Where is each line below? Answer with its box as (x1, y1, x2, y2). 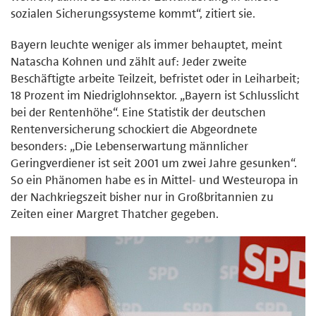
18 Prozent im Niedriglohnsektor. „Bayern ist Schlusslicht (11, 87, 299, 103)
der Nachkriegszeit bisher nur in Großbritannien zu (11, 188, 274, 205)
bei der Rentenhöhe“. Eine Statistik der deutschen (11, 104, 266, 120)
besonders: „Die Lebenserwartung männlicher (11, 138, 248, 154)
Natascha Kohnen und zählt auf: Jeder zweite (11, 53, 247, 69)
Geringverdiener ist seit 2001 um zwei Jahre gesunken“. (11, 154, 297, 171)
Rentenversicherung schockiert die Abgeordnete (11, 121, 257, 137)
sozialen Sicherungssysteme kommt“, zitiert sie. (11, 5, 255, 21)
